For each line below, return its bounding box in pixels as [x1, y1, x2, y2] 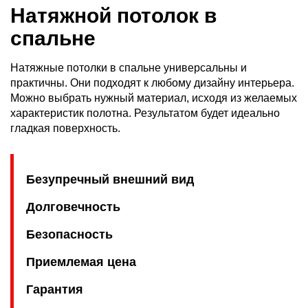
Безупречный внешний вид [25, 172, 194, 186]
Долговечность [25, 199, 120, 214]
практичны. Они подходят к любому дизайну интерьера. [10, 76, 294, 89]
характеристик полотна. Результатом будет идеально [10, 107, 280, 119]
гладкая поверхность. [10, 122, 120, 134]
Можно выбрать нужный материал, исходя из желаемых [10, 91, 297, 104]
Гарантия [25, 282, 83, 296]
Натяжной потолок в [10, 3, 217, 27]
